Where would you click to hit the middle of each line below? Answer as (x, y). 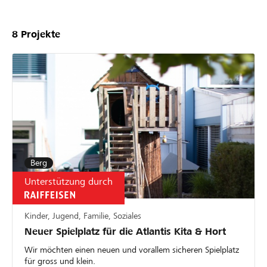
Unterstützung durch (69, 182)
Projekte (39, 34)
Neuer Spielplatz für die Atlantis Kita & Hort (125, 232)
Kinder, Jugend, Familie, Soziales (83, 216)
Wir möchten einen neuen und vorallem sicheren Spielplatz (132, 250)
